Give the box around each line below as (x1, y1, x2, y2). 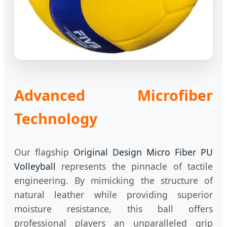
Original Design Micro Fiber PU (73, 145, 213, 158)
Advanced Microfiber (14, 85, 213, 105)
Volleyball (14, 160, 56, 172)
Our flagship (14, 145, 73, 158)
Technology (14, 108, 97, 128)
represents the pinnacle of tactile (56, 160, 213, 172)
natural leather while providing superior (14, 188, 213, 201)
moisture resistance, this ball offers (14, 202, 213, 215)
